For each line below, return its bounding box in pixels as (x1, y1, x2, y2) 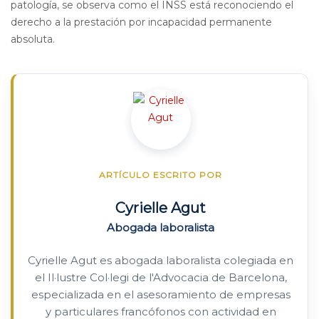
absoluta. (11, 33, 55, 46)
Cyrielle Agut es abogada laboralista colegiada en (28, 253, 293, 267)
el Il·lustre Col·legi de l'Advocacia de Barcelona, (34, 271, 287, 284)
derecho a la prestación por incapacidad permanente (11, 16, 272, 28)
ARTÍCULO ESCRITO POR (99, 169, 222, 180)
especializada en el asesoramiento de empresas (31, 288, 291, 301)
